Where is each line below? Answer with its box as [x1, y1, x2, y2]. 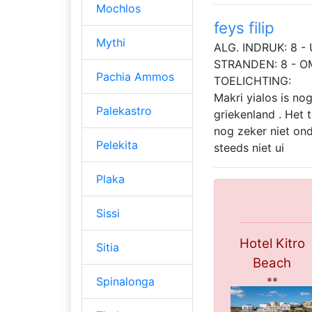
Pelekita [96, 138, 138, 153]
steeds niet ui [214, 141, 284, 155]
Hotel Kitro [239, 235, 305, 251]
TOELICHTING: [214, 74, 291, 88]
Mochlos [96, 1, 141, 16]
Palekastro [96, 104, 152, 118]
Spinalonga [96, 274, 155, 289]
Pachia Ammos [96, 70, 174, 84]
